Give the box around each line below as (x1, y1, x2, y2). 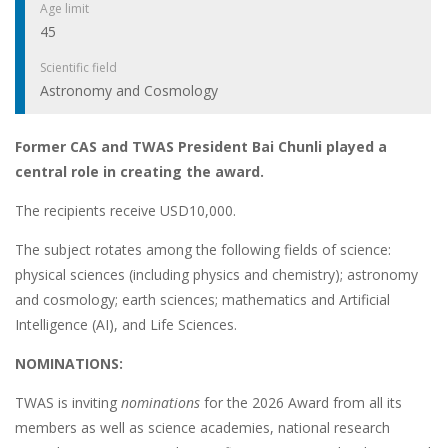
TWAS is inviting (15, 393, 121, 413)
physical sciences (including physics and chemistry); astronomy (15, 265, 418, 285)
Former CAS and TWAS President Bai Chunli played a (15, 137, 387, 157)
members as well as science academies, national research (15, 418, 390, 438)
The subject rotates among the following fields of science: (15, 240, 391, 260)
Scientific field (40, 59, 117, 77)
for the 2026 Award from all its (204, 393, 402, 413)
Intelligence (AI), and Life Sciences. (15, 315, 241, 335)
